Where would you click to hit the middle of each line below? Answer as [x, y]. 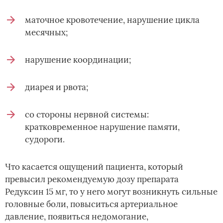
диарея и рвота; [56, 87]
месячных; [46, 33]
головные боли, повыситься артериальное [91, 204]
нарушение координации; [78, 60]
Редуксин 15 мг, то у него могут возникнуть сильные [111, 192]
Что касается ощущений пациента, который [94, 167]
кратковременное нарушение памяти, [102, 127]
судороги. [45, 140]
